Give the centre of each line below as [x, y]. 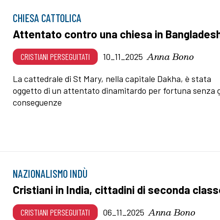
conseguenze [38, 102]
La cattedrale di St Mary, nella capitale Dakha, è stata [112, 78]
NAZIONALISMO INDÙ [50, 174]
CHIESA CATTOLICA [47, 17]
